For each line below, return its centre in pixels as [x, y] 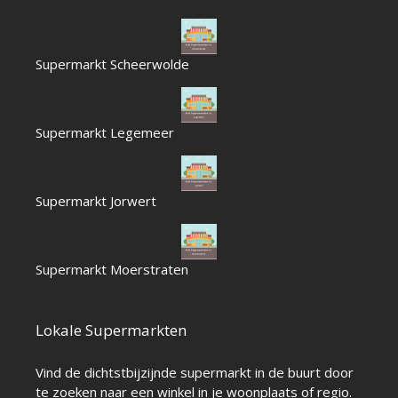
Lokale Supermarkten [111, 330]
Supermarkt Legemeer [105, 132]
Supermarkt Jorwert [96, 200]
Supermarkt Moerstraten [112, 269]
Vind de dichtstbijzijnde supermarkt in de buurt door [195, 372]
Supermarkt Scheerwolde [112, 64]
